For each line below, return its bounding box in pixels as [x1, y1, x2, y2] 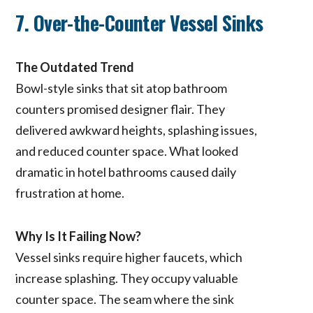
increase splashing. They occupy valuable [15, 270, 239, 286]
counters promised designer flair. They [15, 101, 226, 117]
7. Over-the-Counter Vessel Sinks [15, 8, 263, 37]
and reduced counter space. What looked [15, 143, 239, 159]
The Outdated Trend [15, 59, 135, 75]
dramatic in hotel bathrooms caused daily [15, 163, 237, 180]
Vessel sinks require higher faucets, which [15, 249, 243, 265]
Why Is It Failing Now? [15, 228, 142, 244]
